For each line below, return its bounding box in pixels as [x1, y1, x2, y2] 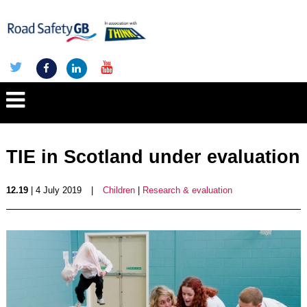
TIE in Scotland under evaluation [5, 147, 300, 167]
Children [102, 185, 135, 195]
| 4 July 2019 [27, 185, 82, 195]
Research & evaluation [142, 185, 232, 195]
